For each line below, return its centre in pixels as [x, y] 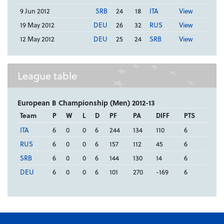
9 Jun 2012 [35, 11]
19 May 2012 [37, 25]
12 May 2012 [37, 39]
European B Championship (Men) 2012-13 [86, 103]
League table [47, 76]
